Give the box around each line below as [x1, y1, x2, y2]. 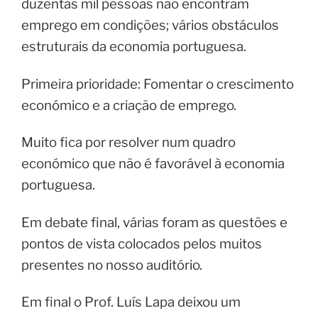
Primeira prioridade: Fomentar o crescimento [21, 75, 294, 92]
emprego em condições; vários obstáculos [21, 17, 279, 34]
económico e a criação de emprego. [21, 97, 236, 114]
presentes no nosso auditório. [21, 256, 202, 273]
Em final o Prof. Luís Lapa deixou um [21, 294, 241, 311]
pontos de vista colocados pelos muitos [21, 235, 262, 252]
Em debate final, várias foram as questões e [21, 214, 287, 231]
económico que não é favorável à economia [21, 155, 285, 172]
